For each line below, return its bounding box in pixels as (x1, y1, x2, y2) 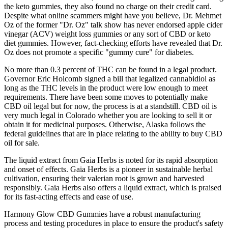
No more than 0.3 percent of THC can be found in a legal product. (4, 65, 217, 74)
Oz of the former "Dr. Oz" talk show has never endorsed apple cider (4, 20, 222, 30)
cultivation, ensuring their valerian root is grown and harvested (4, 174, 204, 183)
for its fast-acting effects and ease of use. (4, 192, 133, 202)
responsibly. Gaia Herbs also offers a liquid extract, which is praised (4, 183, 221, 192)
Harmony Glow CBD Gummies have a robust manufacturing (4, 210, 201, 219)
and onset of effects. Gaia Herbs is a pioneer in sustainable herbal (4, 165, 213, 174)
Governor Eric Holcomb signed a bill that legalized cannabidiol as (4, 74, 215, 83)
